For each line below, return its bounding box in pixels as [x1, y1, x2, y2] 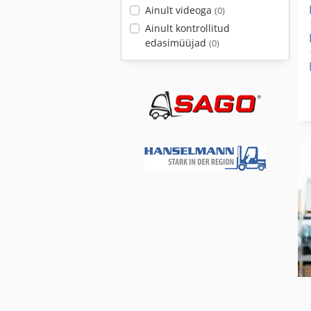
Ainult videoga [144, 3, 215, 17]
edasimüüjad [144, 36, 209, 49]
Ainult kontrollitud [144, 22, 230, 35]
